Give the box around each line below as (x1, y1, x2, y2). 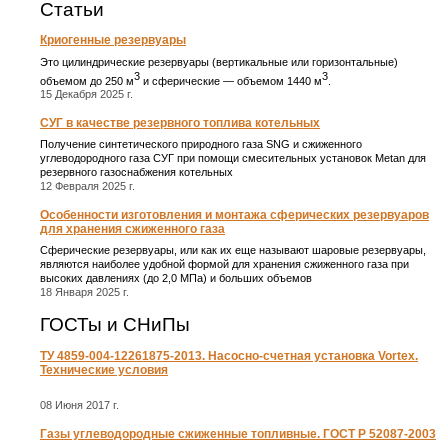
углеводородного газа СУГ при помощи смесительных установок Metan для (40, 152, 426, 165)
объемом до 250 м (40, 74, 134, 87)
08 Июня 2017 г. (40, 399, 119, 412)
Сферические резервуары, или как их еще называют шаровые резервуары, (40, 244, 426, 257)
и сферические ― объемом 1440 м (140, 74, 322, 87)
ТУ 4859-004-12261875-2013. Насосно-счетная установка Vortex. (40, 348, 418, 363)
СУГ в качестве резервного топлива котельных (40, 115, 320, 130)
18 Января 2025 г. (40, 286, 129, 299)
